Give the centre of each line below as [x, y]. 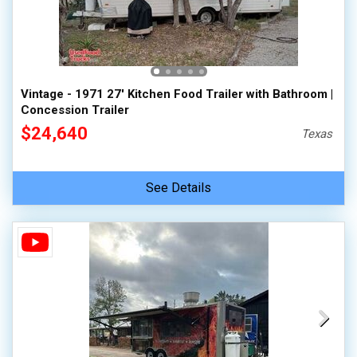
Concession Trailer [75, 110]
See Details [178, 188]
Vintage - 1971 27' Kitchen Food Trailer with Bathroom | [177, 94]
